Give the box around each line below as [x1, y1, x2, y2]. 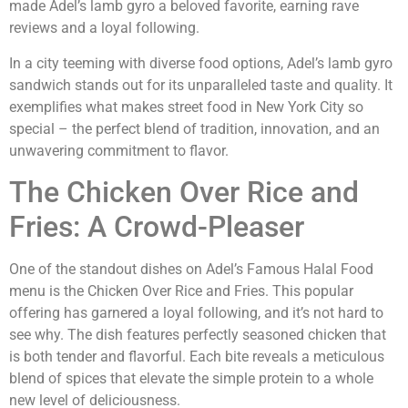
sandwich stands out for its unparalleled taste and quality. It [9, 76, 393, 94]
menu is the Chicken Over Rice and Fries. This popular [9, 282, 353, 300]
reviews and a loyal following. [9, 19, 199, 37]
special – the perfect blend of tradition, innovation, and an [9, 119, 380, 138]
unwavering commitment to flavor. [9, 141, 229, 159]
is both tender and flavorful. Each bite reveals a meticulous [9, 348, 384, 365]
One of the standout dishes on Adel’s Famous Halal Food [9, 260, 373, 278]
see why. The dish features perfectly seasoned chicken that [9, 326, 386, 343]
